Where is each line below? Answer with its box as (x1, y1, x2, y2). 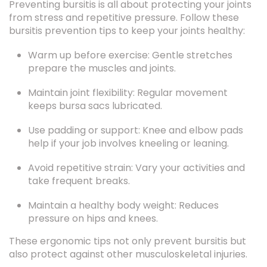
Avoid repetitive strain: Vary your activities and (28, 142, 245, 156)
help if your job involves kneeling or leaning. (28, 117, 229, 131)
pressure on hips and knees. (28, 193, 158, 206)
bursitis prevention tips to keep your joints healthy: (9, 5, 245, 18)
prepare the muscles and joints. (28, 42, 176, 56)
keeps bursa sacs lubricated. (28, 80, 162, 94)
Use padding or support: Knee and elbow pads (28, 104, 243, 118)
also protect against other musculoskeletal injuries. (9, 228, 247, 242)
